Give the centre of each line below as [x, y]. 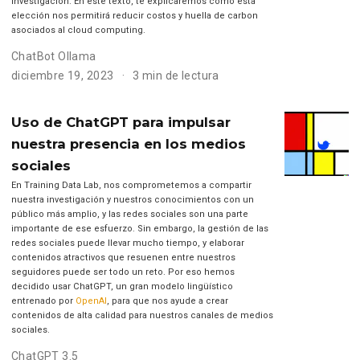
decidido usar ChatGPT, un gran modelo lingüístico [122, 287]
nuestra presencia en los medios [128, 144]
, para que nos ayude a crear [167, 301]
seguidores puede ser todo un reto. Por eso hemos [123, 272]
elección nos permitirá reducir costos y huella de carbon [134, 16]
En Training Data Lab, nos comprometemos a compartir [131, 186]
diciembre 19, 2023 [63, 76]
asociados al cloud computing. [78, 31]
